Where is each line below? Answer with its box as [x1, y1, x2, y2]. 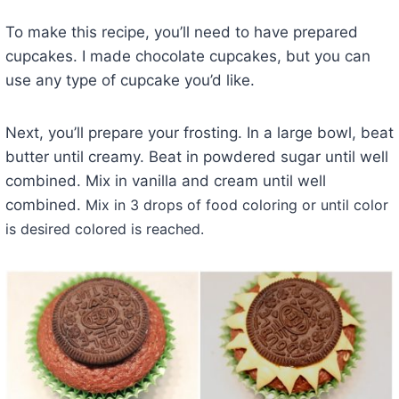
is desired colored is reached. [4, 219, 204, 238]
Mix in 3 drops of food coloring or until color [85, 195, 388, 214]
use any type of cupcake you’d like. [4, 70, 255, 89]
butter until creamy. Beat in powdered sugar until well [4, 147, 388, 166]
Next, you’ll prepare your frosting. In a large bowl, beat [4, 123, 394, 142]
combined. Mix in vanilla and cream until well [4, 171, 326, 190]
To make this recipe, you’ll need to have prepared [4, 22, 358, 41]
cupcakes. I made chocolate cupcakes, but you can [4, 46, 370, 65]
